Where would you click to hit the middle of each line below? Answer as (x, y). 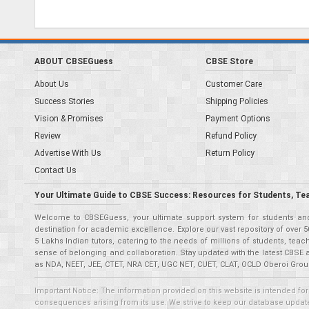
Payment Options (238, 119)
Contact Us (56, 170)
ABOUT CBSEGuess (74, 61)
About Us (52, 84)
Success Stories (64, 101)
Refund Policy (231, 136)
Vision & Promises (69, 119)
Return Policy (230, 153)
